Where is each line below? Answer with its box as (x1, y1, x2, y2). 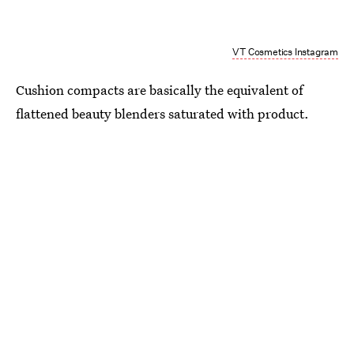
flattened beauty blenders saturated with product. (16, 104, 309, 123)
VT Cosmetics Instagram (232, 45, 338, 59)
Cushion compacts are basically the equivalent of (16, 81, 303, 100)
